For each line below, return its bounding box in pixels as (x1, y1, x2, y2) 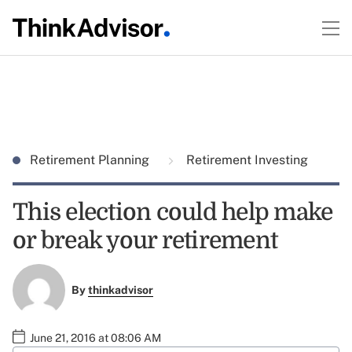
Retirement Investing (183, 152, 308, 167)
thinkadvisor (87, 284, 153, 297)
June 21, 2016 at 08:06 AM (30, 331, 161, 344)
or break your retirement (13, 227, 277, 254)
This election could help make (13, 199, 333, 225)
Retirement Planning (30, 152, 152, 167)
